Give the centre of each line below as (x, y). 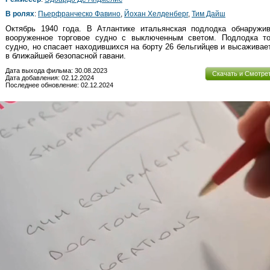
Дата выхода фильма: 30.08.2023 (56, 70)
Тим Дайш (209, 14)
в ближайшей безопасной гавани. (66, 55)
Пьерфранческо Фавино (79, 14)
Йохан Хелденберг (156, 14)
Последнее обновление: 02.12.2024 (59, 85)
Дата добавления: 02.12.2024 (50, 77)
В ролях (20, 14)
